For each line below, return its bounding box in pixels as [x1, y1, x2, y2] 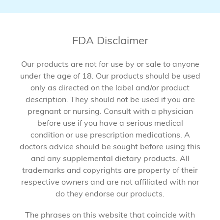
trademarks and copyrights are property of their [22, 165, 198, 175]
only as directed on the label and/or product [30, 82, 190, 93]
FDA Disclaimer [72, 33, 148, 47]
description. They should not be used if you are [25, 94, 195, 105]
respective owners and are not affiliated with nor [21, 177, 199, 187]
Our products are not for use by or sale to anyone [21, 59, 199, 69]
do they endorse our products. [55, 189, 165, 199]
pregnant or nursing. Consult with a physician [27, 106, 193, 116]
